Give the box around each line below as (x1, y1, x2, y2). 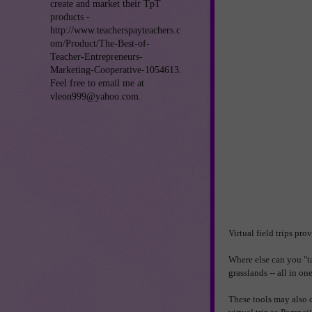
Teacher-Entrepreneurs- (50, 51, 143, 62)
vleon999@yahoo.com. (50, 91, 141, 102)
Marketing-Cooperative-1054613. (50, 64, 182, 75)
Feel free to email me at (50, 77, 144, 88)
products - (50, 11, 90, 22)
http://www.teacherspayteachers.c (50, 24, 180, 36)
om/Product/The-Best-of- (50, 38, 150, 49)
